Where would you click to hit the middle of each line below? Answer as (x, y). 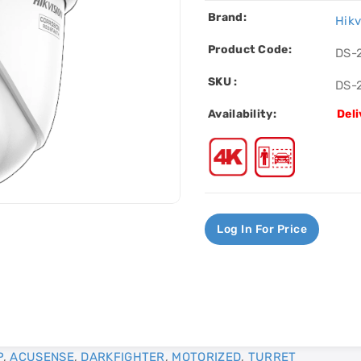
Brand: (227, 17)
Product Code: (250, 50)
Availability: (242, 114)
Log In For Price (262, 229)
